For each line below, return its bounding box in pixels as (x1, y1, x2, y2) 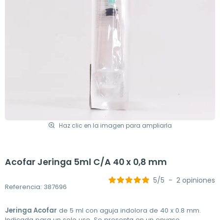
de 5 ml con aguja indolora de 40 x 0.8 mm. (57, 206, 201, 215)
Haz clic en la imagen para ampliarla (59, 121, 172, 130)
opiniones (182, 175, 215, 185)
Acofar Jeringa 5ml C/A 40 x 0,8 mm (5, 156, 167, 168)
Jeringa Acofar (5, 206, 57, 215)
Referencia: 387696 (5, 182, 67, 192)
